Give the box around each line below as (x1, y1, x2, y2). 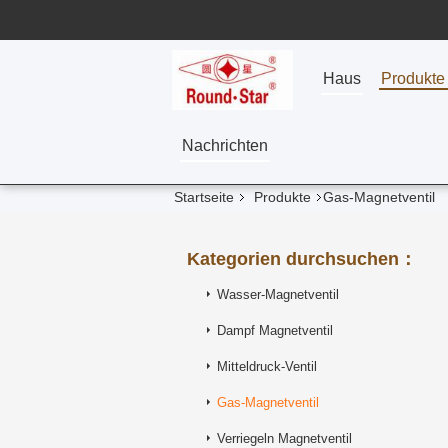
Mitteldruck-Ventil (217, 359, 317, 374)
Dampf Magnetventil (217, 323, 333, 338)
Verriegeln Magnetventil (217, 431, 352, 446)
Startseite (174, 189, 234, 205)
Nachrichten (182, 137, 268, 154)
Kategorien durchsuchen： (187, 249, 417, 269)
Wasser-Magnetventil (217, 287, 339, 302)
